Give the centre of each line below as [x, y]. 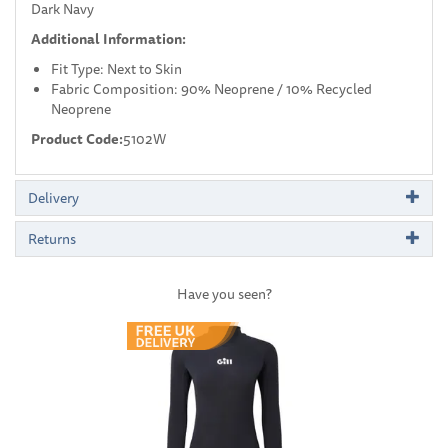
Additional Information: [108, 38]
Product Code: [77, 138]
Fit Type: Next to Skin [116, 68]
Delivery [53, 197]
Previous [124, 310]
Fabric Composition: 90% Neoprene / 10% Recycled [211, 88]
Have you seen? [224, 293]
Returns [52, 238]
